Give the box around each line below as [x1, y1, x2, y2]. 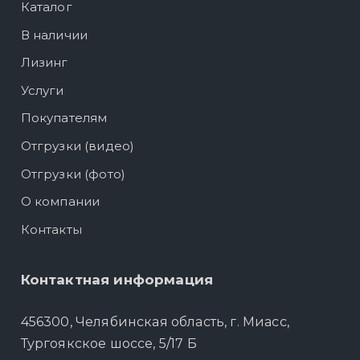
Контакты [20, 221, 82, 237]
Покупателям [20, 110, 108, 126]
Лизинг [20, 55, 68, 71]
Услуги [20, 82, 64, 98]
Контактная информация [20, 271, 214, 288]
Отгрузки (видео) [20, 138, 135, 154]
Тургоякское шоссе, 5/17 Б [20, 335, 197, 351]
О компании [20, 194, 100, 210]
